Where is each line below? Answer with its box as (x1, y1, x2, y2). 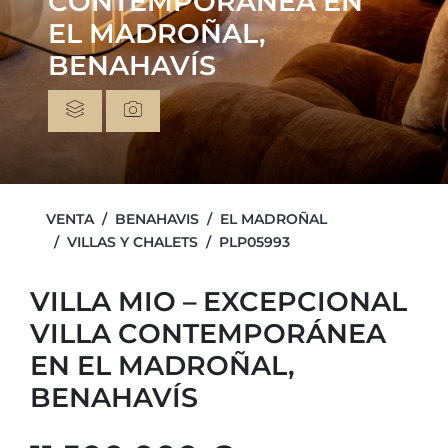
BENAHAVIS (115, 210, 199, 228)
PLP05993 (219, 233, 290, 251)
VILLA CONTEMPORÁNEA (30, 317, 386, 350)
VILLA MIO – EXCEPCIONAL (30, 285, 407, 318)
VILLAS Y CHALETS (67, 233, 198, 251)
